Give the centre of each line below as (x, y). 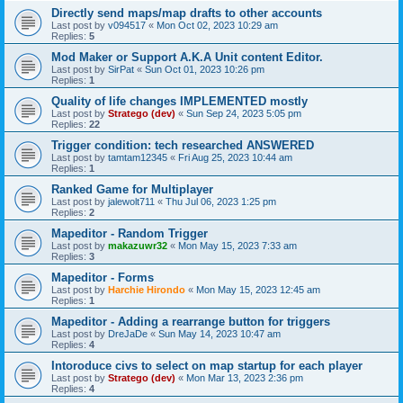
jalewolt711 (131, 201)
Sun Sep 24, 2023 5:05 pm (244, 113)
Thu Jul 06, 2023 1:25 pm (221, 201)
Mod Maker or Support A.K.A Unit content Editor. (187, 57)
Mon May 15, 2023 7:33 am (237, 245)
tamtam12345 (138, 157)
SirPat (121, 69)
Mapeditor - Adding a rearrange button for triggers (191, 321)
